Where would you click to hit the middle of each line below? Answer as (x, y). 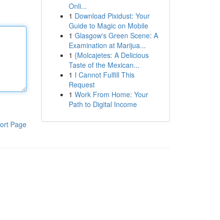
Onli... (78, 6)
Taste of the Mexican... (104, 65)
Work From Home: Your (111, 94)
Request (82, 84)
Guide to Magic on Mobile (108, 26)
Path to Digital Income (103, 104)
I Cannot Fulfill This (104, 75)
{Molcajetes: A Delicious (111, 55)
